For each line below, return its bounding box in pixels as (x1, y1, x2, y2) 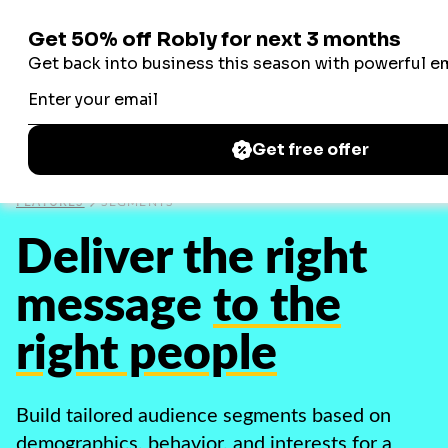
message (16, 282, 202, 330)
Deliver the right (16, 234, 367, 282)
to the (213, 282, 341, 330)
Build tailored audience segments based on (16, 406, 391, 426)
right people (16, 330, 277, 378)
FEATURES (16, 196, 85, 208)
